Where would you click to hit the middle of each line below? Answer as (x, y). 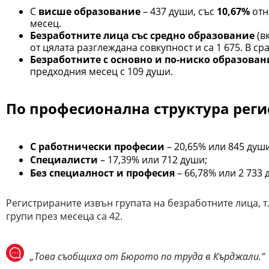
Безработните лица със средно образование (142, 36)
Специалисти (64, 160)
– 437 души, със (179, 12)
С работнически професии (97, 147)
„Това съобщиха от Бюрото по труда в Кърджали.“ (147, 257)
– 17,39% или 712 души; (153, 160)
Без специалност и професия (102, 173)
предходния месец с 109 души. (101, 72)
